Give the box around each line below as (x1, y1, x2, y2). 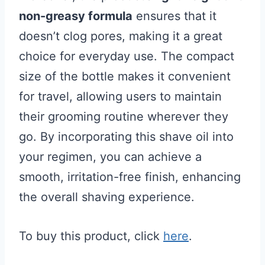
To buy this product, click (19, 229, 163, 243)
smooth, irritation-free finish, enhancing (19, 170, 241, 184)
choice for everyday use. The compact (19, 49, 234, 63)
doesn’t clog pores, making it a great (19, 29, 222, 43)
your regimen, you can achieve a (19, 150, 202, 164)
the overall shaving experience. (19, 190, 195, 204)
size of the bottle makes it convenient (19, 69, 231, 83)
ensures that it (132, 9, 216, 23)
